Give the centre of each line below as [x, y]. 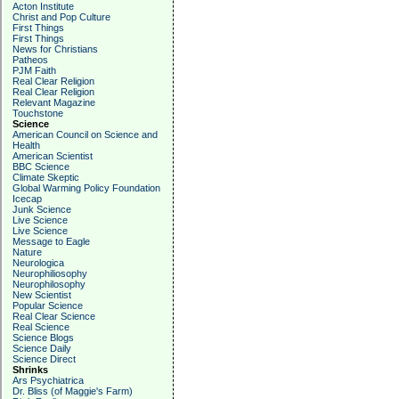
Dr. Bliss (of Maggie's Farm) [73, 391]
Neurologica [38, 263]
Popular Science [48, 305]
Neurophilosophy [49, 284]
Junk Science [42, 209]
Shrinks [30, 370]
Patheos [30, 60]
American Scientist [53, 156]
